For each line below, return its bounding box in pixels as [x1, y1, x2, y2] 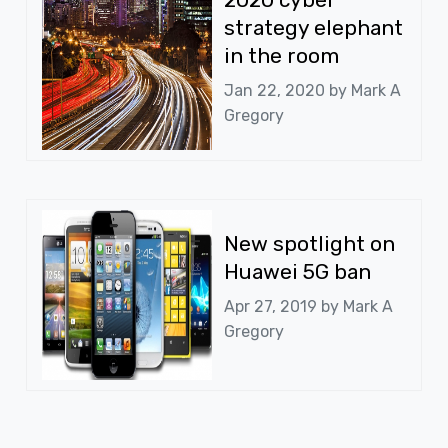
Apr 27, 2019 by [224, 297, 343, 317]
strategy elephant [224, 15, 403, 41]
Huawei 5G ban [224, 259, 371, 285]
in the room [224, 43, 339, 69]
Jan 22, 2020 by [224, 81, 351, 101]
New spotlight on [224, 231, 395, 257]
